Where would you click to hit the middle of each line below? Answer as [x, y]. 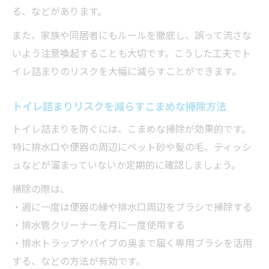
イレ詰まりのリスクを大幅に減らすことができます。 [127, 71]
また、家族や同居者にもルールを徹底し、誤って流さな [132, 35]
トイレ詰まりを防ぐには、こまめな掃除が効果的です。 [131, 128]
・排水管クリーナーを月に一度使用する [98, 224]
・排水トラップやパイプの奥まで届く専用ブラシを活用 [132, 242]
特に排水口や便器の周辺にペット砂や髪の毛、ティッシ [132, 146]
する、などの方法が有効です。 [79, 260]
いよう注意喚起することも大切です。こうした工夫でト [131, 53]
